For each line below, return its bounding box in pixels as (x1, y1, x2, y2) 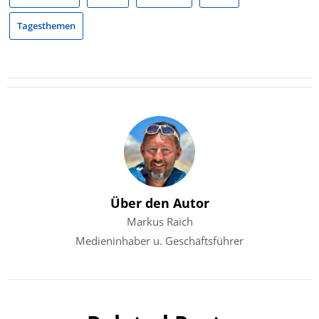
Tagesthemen (17, 19, 75, 33)
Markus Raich (126, 214, 193, 229)
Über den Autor (110, 194, 209, 211)
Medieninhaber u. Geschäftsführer (75, 233, 244, 248)
